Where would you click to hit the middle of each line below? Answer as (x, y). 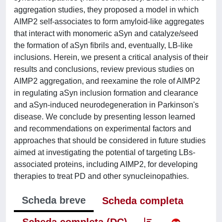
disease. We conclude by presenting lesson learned (105, 117)
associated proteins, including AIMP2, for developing (106, 164)
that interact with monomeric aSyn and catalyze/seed (106, 33)
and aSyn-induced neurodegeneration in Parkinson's (106, 105)
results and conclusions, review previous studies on (104, 69)
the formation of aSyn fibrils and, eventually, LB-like (103, 45)
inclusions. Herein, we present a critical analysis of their (111, 57)
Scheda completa (143, 201)
